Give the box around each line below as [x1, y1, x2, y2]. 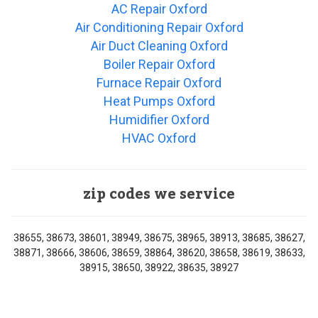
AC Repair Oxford [111, 1, 207, 17]
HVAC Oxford [122, 131, 196, 146]
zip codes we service [83, 180, 235, 209]
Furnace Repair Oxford [97, 75, 221, 91]
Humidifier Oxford [109, 112, 209, 128]
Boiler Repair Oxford [103, 57, 215, 72]
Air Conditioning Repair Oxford [75, 20, 243, 35]
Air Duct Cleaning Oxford [90, 38, 228, 54]
